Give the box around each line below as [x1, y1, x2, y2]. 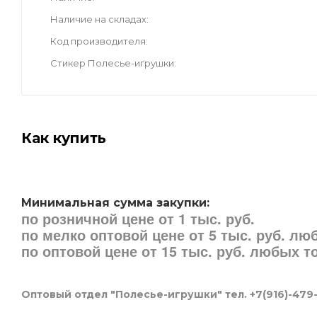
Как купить [21, 129, 106, 147]
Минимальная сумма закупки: [21, 196, 209, 210]
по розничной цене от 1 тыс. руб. [21, 209, 255, 229]
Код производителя [50, 35, 146, 47]
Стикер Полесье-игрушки [50, 57, 174, 69]
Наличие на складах [50, 13, 146, 25]
